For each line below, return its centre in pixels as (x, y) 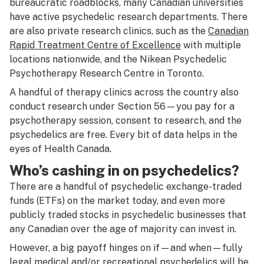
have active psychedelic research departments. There (128, 17)
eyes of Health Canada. (62, 149)
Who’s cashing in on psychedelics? (126, 170)
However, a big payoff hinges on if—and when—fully (126, 248)
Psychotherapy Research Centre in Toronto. (108, 73)
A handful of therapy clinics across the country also (124, 92)
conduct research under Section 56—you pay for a (122, 106)
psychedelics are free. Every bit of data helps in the (123, 135)
